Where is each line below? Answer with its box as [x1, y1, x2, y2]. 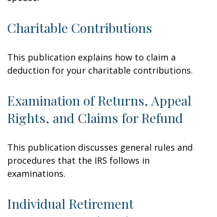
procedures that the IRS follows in [7, 155, 150, 166]
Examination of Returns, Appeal [7, 92, 191, 109]
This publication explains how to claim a [7, 51, 176, 63]
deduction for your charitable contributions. [7, 64, 193, 76]
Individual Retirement [7, 195, 134, 212]
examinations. [7, 168, 65, 179]
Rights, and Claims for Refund [7, 109, 183, 126]
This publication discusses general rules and [7, 141, 193, 153]
